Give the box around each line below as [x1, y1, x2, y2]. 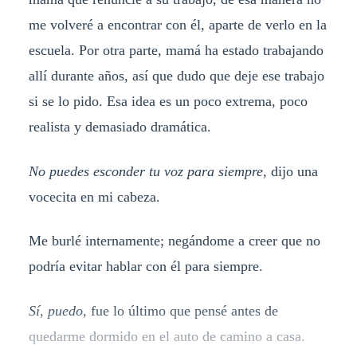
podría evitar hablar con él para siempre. [28, 258, 263, 275]
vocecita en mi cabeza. [28, 188, 160, 205]
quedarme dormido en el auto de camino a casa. [28, 328, 305, 345]
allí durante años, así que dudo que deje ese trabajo [28, 67, 324, 84]
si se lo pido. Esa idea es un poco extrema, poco [28, 92, 308, 109]
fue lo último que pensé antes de [90, 303, 278, 320]
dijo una [270, 163, 318, 179]
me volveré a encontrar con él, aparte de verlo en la [28, 16, 327, 33]
